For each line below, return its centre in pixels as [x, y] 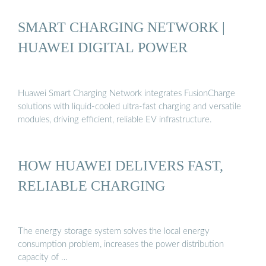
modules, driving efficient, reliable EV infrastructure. [115, 119]
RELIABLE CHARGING [91, 185]
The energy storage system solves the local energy [114, 232]
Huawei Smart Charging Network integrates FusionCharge [126, 93]
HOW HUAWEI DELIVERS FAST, [121, 165]
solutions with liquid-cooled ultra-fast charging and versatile [129, 106]
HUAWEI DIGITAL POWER [103, 47]
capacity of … [43, 258]
